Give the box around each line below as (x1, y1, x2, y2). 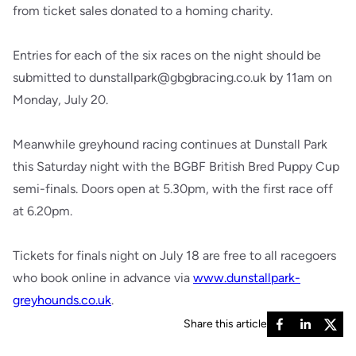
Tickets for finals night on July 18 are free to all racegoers (13, 247, 336, 263)
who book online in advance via (13, 269, 193, 285)
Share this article (184, 316, 267, 331)
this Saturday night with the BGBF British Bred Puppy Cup (13, 158, 339, 174)
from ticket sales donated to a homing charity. (13, 2, 276, 18)
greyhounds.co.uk (13, 292, 111, 308)
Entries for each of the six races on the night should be (13, 47, 321, 63)
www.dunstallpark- (193, 269, 300, 285)
